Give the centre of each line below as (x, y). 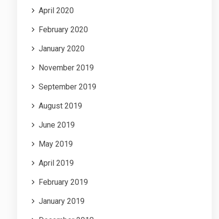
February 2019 (63, 182)
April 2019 (56, 163)
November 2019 (66, 67)
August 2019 (60, 106)
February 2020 (63, 29)
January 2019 (62, 201)
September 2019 (67, 87)
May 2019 (56, 144)
